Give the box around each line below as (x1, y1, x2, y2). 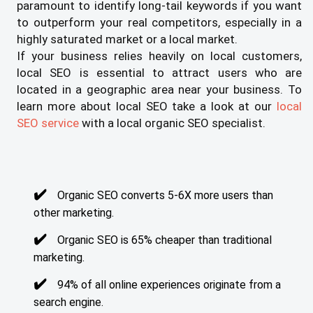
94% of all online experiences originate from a (57, 278, 281, 292)
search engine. (34, 296, 103, 310)
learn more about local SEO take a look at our (17, 99, 277, 114)
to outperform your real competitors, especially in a (17, 15, 302, 30)
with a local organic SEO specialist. (82, 116, 265, 131)
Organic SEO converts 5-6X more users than (57, 189, 273, 203)
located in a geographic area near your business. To (17, 82, 302, 97)
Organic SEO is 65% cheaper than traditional (57, 233, 272, 247)
